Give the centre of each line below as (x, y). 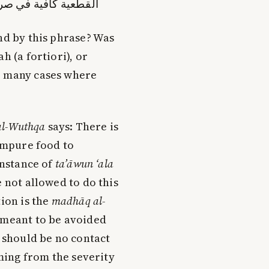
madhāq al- (79, 201)
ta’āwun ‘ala (84, 163)
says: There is (82, 126)
